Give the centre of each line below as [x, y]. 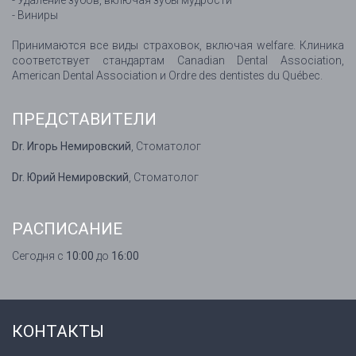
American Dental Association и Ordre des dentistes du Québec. [167, 76]
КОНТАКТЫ [58, 332]
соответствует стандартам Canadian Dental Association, [178, 61]
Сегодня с [39, 256]
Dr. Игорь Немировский [72, 147]
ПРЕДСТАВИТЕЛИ [84, 120]
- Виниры [35, 15]
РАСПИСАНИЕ [67, 229]
